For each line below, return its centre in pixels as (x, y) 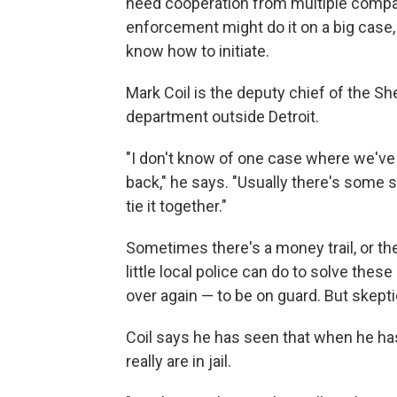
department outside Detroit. (222, 117)
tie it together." (176, 206)
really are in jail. (179, 361)
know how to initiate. (198, 51)
